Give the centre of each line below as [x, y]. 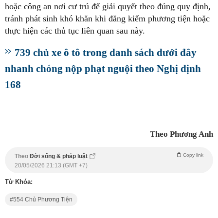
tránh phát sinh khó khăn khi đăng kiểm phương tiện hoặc [107, 18]
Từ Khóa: [19, 182]
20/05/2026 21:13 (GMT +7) [51, 165]
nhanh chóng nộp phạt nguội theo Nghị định [103, 68]
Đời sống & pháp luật [59, 156]
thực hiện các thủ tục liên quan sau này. [75, 30]
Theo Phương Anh [182, 134]
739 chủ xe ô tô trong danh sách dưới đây [106, 52]
